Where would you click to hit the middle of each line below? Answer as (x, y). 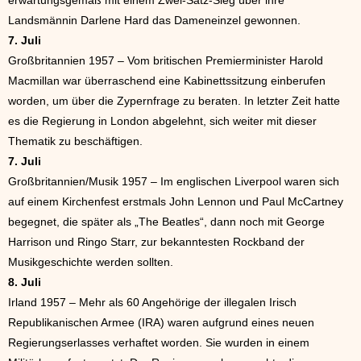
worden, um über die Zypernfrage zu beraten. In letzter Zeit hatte (174, 101)
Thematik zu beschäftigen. (75, 141)
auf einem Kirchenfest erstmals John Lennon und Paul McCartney (176, 201)
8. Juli (25, 282)
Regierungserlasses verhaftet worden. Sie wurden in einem (159, 342)
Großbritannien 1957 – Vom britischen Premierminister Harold (166, 60)
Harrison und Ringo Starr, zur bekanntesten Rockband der (156, 242)
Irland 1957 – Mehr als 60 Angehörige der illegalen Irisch (152, 302)
